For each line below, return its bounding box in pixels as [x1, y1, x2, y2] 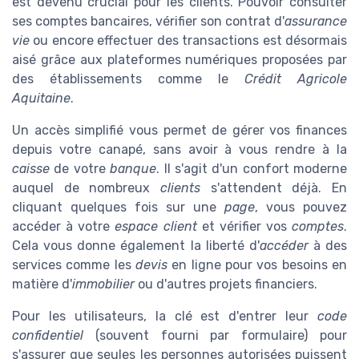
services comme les [12, 257, 135, 273]
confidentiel [12, 328, 83, 344]
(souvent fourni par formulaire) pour [83, 328, 347, 344]
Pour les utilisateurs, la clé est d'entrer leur [12, 309, 317, 325]
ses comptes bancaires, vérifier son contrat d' [12, 14, 284, 30]
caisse [12, 161, 50, 177]
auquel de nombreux [12, 180, 160, 196]
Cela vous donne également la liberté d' [12, 238, 260, 254]
